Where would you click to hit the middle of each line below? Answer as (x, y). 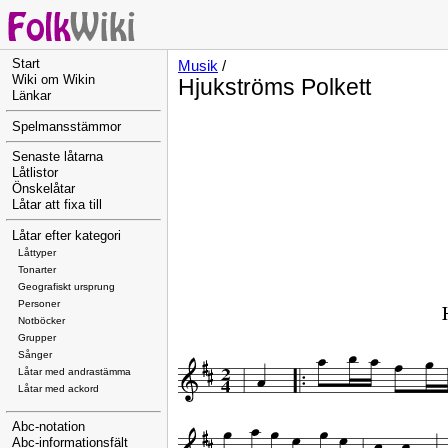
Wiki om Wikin (53, 80)
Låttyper (37, 252)
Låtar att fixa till (57, 205)
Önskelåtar (43, 189)
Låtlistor (35, 173)
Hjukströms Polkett (274, 87)
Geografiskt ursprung (66, 286)
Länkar (31, 96)
